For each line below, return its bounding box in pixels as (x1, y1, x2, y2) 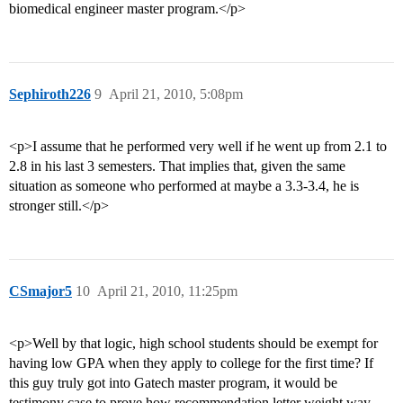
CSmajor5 (9, 283, 72, 300)
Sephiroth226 (9, 86, 91, 103)
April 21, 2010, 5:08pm (109, 86, 243, 103)
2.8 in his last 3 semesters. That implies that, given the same (9, 158, 345, 175)
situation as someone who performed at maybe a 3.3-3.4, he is (9, 178, 359, 194)
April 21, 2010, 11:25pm (97, 283, 237, 300)
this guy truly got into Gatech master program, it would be (9, 375, 337, 391)
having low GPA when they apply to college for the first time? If (9, 355, 373, 372)
